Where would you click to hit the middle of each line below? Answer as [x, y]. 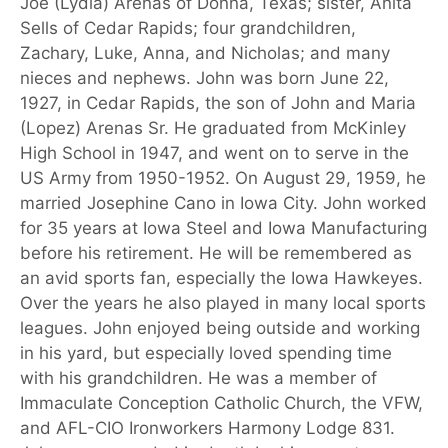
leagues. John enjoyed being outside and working [220, 327]
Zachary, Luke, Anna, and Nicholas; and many [205, 52]
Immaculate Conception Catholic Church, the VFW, [221, 402]
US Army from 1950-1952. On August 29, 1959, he [223, 177]
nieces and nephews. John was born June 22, [204, 77]
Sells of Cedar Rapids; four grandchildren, [188, 27]
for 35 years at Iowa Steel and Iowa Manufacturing [223, 227]
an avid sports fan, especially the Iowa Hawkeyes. [221, 277]
